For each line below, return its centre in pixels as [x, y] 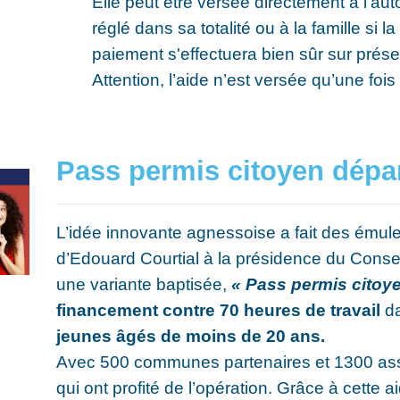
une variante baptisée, [144, 284]
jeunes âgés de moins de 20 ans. [191, 336]
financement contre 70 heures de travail [221, 310]
